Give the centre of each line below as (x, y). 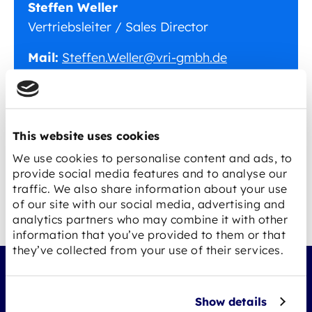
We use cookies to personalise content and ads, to (153, 157)
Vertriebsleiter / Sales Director (118, 27)
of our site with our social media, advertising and (149, 203)
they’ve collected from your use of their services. (148, 249)
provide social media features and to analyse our (150, 173)
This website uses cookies (86, 135)
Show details (231, 301)
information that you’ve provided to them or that (149, 234)
